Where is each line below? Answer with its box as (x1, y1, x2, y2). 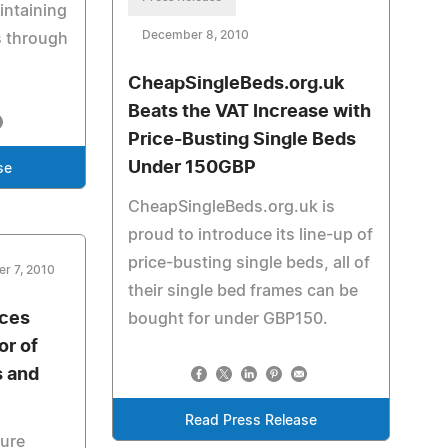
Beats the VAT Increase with (127, 103, 371, 121)
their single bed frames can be (127, 283, 358, 299)
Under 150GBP (127, 159, 256, 177)
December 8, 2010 (141, 29, 249, 41)
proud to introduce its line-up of (127, 227, 373, 243)
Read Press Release (184, 414, 317, 428)
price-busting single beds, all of (127, 255, 370, 271)
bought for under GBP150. (127, 311, 328, 327)
